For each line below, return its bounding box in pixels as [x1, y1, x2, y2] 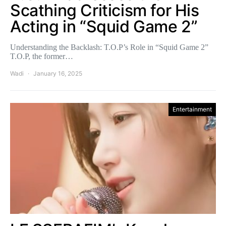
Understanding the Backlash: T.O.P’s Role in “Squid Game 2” [10, 42, 208, 51]
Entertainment [173, 105, 212, 113]
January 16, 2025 [33, 69, 82, 77]
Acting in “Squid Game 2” [10, 16, 198, 36]
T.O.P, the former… [10, 51, 73, 61]
